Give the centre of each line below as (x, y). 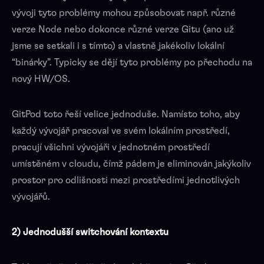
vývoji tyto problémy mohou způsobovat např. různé (124, 13)
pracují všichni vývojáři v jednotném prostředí (111, 147)
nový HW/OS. (41, 79)
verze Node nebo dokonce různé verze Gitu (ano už (123, 29)
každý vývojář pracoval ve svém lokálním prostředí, (121, 131)
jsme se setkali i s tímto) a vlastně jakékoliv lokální (118, 46)
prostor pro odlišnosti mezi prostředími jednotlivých (126, 180)
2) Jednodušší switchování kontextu (90, 232)
